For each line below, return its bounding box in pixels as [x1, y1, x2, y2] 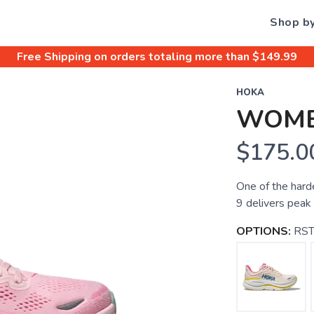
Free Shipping [17, 49, 91, 64]
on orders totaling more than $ [91, 49, 259, 64]
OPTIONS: [235, 224, 291, 239]
